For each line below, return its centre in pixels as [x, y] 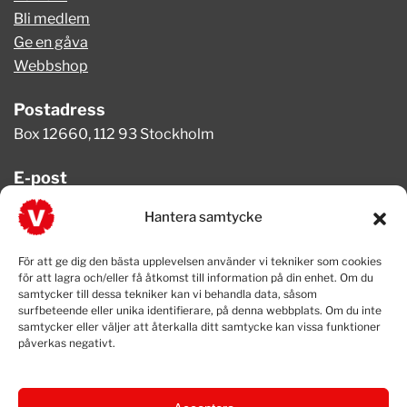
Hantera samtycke [203, 217]
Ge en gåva [51, 42]
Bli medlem [52, 18]
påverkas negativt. [67, 343]
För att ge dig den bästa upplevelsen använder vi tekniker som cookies [200, 261]
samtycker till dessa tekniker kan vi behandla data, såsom [168, 294]
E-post [40, 177]
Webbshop [51, 65]
